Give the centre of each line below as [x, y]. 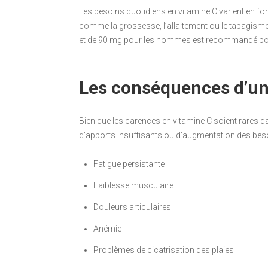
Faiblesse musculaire [133, 185]
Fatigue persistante [129, 164]
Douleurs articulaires [132, 207]
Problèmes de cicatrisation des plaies [164, 250]
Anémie [107, 228]
